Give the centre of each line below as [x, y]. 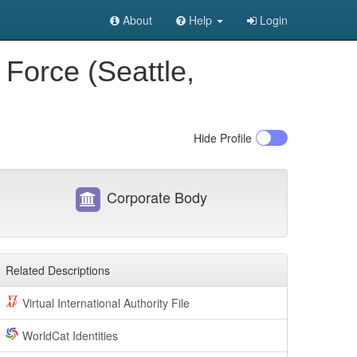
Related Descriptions [58, 270]
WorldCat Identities [70, 335]
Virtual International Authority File [106, 303]
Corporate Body [155, 196]
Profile [234, 138]
